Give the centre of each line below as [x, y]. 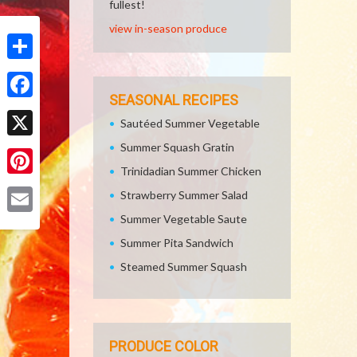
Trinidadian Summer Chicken [191, 171]
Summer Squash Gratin [177, 147]
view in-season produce [168, 28]
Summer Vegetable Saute [184, 219]
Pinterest [31, 186]
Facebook [31, 110]
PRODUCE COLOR [164, 346]
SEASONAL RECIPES [174, 100]
